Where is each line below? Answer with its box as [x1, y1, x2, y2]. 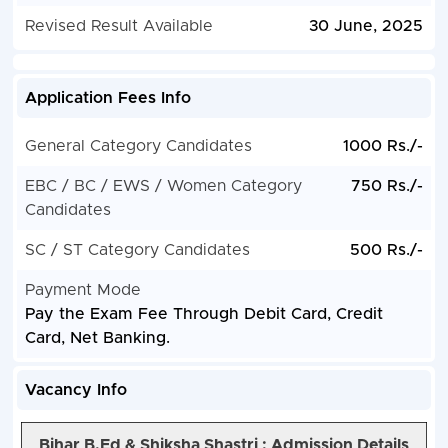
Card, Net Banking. [24, 330, 170, 347]
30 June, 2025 [309, 18, 424, 35]
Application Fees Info [24, 90, 191, 107]
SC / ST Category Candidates [24, 242, 250, 259]
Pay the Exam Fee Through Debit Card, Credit [24, 306, 383, 323]
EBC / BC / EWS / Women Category [24, 178, 302, 195]
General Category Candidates [24, 138, 252, 155]
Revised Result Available [24, 18, 213, 35]
